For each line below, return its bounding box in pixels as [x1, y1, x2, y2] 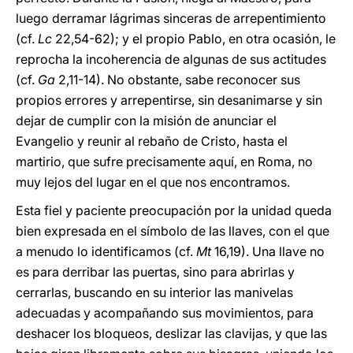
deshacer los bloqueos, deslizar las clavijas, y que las [16, 325, 327, 341]
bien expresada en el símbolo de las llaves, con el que [16, 223, 329, 239]
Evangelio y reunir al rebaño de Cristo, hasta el [16, 133, 288, 149]
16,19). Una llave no [211, 243, 325, 259]
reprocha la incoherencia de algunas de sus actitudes [16, 51, 326, 67]
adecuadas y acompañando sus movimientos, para [16, 305, 314, 321]
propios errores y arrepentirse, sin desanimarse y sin [16, 92, 322, 108]
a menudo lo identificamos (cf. [16, 243, 196, 259]
